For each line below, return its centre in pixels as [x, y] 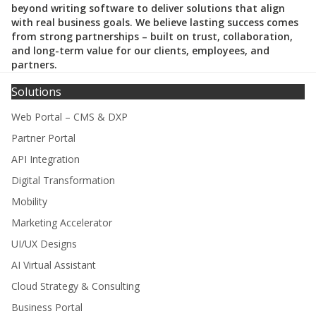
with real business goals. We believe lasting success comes [155, 23]
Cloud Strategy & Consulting [75, 286]
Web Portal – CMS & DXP [69, 117]
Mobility [29, 202]
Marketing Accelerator [62, 223]
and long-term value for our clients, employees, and [140, 51]
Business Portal [47, 308]
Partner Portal [43, 138]
